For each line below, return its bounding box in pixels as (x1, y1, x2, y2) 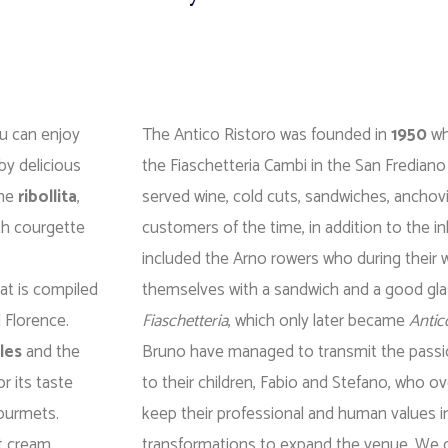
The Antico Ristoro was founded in (142, 121, 391, 149)
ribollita (18, 183, 77, 211)
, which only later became (228, 307, 409, 335)
